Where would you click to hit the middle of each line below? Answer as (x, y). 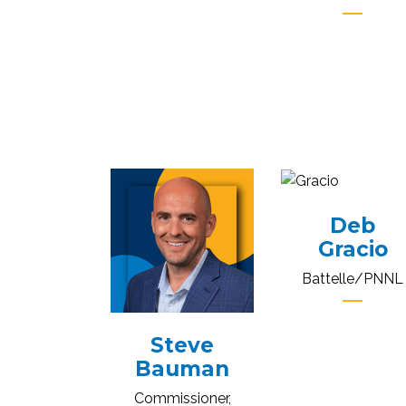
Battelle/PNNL (353, 279)
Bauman (183, 368)
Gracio (353, 250)
